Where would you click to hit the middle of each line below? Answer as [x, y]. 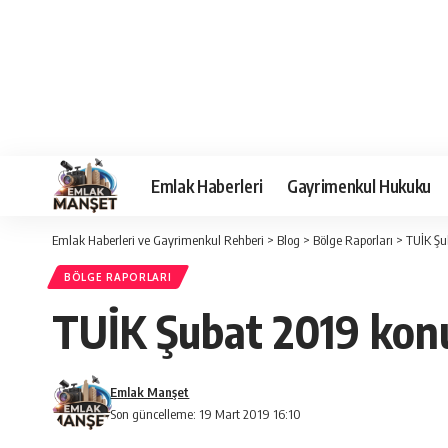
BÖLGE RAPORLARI [118, 277]
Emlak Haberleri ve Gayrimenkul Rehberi [158, 240]
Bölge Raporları [353, 240]
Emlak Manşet [150, 392]
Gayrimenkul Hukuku [359, 185]
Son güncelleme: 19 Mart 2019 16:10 [206, 414]
